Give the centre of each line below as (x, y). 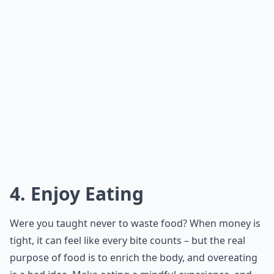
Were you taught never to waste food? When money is (135, 223)
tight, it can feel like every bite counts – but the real (128, 240)
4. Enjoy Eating (77, 194)
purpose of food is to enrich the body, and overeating (134, 257)
